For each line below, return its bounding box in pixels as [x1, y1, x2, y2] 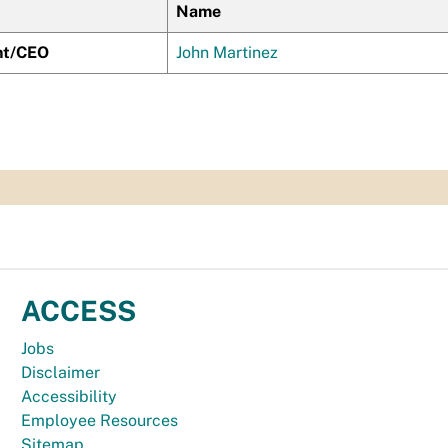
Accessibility [21, 387, 118, 406]
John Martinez [176, 43, 278, 62]
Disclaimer [21, 363, 101, 382]
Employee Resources [21, 411, 179, 430]
